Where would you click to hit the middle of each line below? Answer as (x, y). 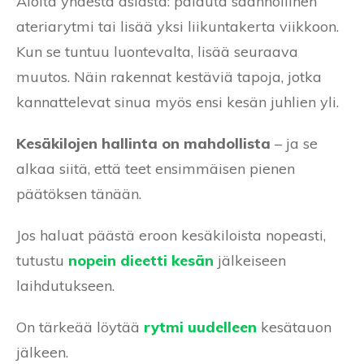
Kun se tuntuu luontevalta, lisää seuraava (157, 52)
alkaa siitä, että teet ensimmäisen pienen (156, 169)
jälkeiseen (250, 261)
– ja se (294, 144)
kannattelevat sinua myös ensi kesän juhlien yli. (178, 102)
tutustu (42, 261)
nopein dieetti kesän (141, 261)
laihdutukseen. (65, 286)
